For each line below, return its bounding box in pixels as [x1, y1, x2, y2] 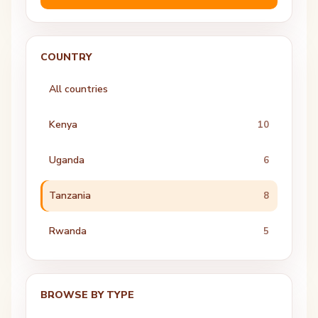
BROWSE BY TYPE [40, 288, 134, 302]
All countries [49, 82, 108, 96]
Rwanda [49, 224, 87, 238]
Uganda [49, 153, 84, 167]
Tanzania [49, 189, 91, 202]
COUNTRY [40, 50, 92, 64]
